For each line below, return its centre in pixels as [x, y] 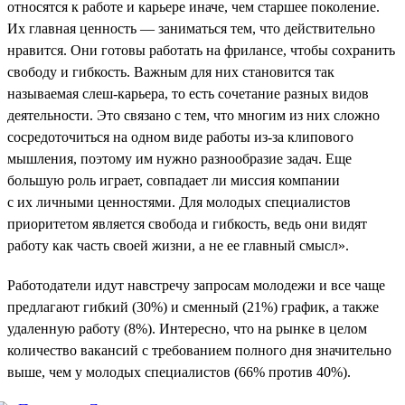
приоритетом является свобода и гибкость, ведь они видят [187, 223]
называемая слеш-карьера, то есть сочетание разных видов [188, 93]
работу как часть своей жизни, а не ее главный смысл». [178, 245]
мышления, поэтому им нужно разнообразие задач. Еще [179, 158]
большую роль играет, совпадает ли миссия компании [174, 180]
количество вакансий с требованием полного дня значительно [199, 350]
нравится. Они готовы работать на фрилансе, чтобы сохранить [201, 50]
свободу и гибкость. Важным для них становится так [171, 71]
